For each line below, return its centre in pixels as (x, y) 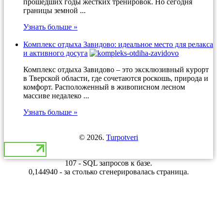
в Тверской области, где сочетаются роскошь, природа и (116, 78)
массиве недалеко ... (56, 95)
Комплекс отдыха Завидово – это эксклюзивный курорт (116, 69)
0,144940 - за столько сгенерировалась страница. (108, 171)
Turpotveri (122, 137)
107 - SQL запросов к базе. (108, 163)
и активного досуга (55, 53)
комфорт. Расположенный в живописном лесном (104, 87)
